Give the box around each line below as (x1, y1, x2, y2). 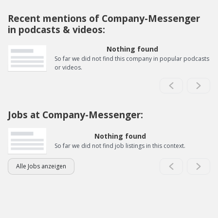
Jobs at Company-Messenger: (8, 108, 143, 122)
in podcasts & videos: (8, 23, 105, 36)
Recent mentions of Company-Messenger (8, 12, 200, 25)
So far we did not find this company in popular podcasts (54, 54, 209, 63)
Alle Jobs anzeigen (16, 162, 66, 171)
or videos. (54, 63, 82, 72)
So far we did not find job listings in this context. (54, 142, 185, 150)
